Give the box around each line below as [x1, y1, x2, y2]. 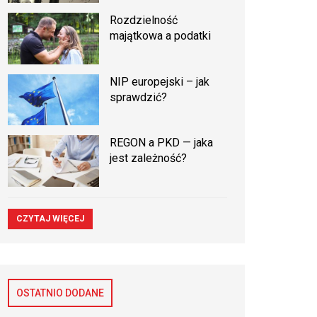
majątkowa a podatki [110, 29, 212, 43]
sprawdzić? [110, 90, 168, 104]
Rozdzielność [110, 13, 178, 28]
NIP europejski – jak [110, 74, 210, 88]
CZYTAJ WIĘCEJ [16, 214, 84, 224]
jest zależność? [110, 151, 188, 166]
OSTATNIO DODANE [16, 287, 104, 299]
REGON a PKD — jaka [110, 136, 214, 150]
